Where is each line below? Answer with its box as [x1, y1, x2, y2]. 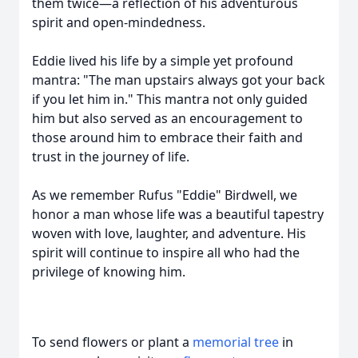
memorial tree [193, 333, 279, 351]
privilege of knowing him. [32, 263, 185, 280]
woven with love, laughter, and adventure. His [32, 225, 306, 242]
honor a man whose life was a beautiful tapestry [32, 205, 324, 223]
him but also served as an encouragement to [32, 109, 303, 127]
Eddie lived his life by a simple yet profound [32, 52, 293, 70]
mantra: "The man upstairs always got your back [32, 71, 325, 89]
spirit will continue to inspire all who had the [32, 244, 300, 261]
